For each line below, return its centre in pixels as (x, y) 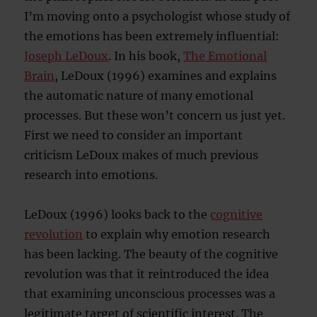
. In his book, (146, 56)
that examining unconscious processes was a (150, 294)
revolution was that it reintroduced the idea (147, 274)
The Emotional (225, 56)
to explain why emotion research (177, 235)
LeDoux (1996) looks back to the (117, 215)
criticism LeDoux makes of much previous (142, 155)
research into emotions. (91, 175)
